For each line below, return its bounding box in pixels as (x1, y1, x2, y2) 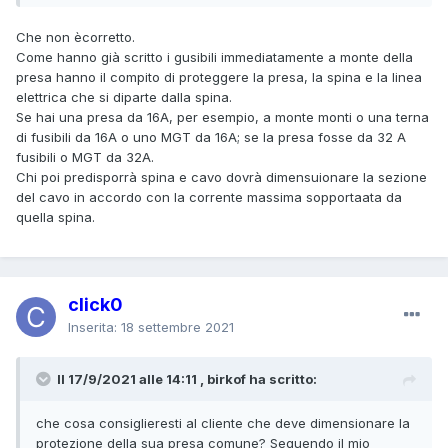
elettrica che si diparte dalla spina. (16, 88, 232, 105)
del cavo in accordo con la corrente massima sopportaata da (16, 188, 402, 205)
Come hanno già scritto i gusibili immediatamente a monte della (16, 48, 413, 65)
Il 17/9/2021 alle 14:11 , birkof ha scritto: (57, 370, 317, 387)
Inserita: (68, 318, 121, 335)
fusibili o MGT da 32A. (16, 148, 154, 165)
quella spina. (16, 208, 95, 225)
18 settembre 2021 (121, 318, 234, 335)
